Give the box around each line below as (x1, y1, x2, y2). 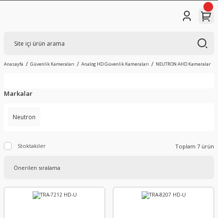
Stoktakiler (18, 142, 46, 149)
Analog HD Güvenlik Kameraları (81, 61, 149, 67)
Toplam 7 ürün (175, 142, 214, 150)
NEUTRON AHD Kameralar (156, 61, 211, 67)
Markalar (4, 89, 33, 98)
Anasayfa (4, 61, 23, 67)
